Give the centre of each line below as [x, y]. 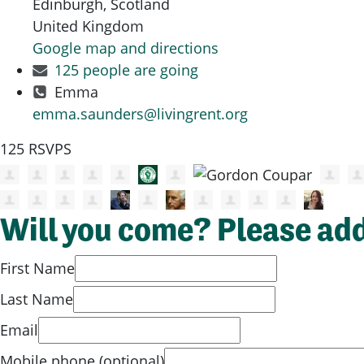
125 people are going [126, 69]
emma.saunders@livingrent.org [140, 113]
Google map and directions [126, 48]
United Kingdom [88, 26]
